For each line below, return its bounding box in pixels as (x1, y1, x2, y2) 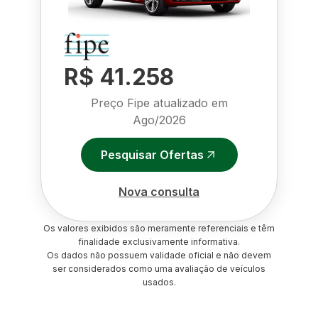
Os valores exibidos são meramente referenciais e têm (43, 223, 275, 234)
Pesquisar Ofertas (100, 147, 204, 162)
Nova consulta (119, 184, 199, 199)
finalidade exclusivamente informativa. (78, 236, 240, 247)
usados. (142, 277, 176, 287)
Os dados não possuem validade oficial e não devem (47, 250, 271, 261)
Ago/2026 (132, 113, 186, 127)
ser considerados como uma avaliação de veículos (53, 263, 265, 274)
